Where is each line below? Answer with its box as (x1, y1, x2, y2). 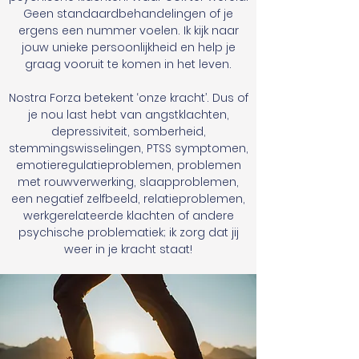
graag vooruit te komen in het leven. (25, 56, 232, 72)
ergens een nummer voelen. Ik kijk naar (18, 22, 239, 38)
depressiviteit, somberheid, (50, 123, 206, 139)
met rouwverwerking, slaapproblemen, (18, 174, 239, 190)
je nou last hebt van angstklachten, (27, 107, 229, 123)
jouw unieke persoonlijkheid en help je (21, 39, 236, 55)
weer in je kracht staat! (64, 241, 192, 257)
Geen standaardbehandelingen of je (23, 6, 233, 22)
